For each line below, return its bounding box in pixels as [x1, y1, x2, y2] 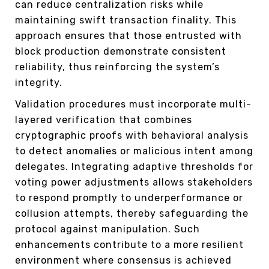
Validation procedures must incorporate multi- [15, 98, 252, 110]
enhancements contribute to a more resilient [15, 239, 244, 251]
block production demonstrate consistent [15, 46, 226, 58]
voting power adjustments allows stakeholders [15, 177, 253, 189]
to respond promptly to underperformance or [15, 192, 243, 204]
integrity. [15, 77, 62, 89]
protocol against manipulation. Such [15, 223, 200, 235]
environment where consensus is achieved [15, 255, 232, 267]
